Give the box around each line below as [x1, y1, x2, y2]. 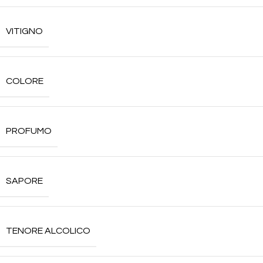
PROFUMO [6, 126, 52, 136]
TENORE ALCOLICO [6, 226, 90, 235]
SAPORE [6, 176, 43, 186]
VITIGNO [6, 26, 43, 36]
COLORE [6, 76, 43, 86]
